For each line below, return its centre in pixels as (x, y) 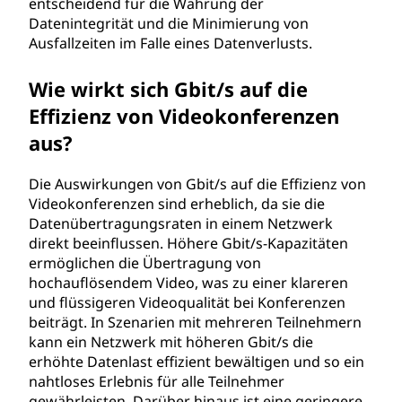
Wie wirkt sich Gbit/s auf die (168, 89)
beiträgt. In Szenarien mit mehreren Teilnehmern (195, 322)
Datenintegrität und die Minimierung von (169, 23)
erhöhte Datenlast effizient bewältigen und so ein (197, 362)
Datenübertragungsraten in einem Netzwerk (181, 223)
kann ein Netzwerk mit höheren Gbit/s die (171, 342)
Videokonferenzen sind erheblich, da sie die (177, 204)
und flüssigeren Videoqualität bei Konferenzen (187, 302)
